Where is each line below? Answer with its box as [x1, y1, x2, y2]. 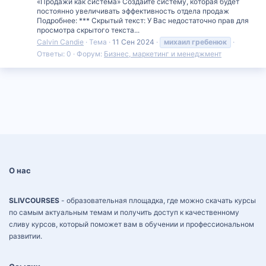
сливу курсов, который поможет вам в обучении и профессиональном [9, 220, 254, 229]
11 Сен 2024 [112, 37, 154, 47]
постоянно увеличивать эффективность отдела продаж [37, 7, 229, 16]
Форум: [77, 49, 104, 59]
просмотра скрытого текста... [37, 26, 140, 35]
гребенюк [192, 37, 227, 47]
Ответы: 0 [37, 49, 71, 59]
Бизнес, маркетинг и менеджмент [104, 49, 221, 59]
